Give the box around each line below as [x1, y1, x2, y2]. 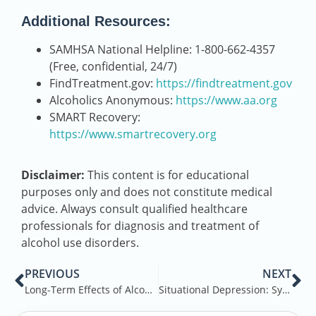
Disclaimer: [21, 167, 85, 183]
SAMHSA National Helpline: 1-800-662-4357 [49, 42, 275, 58]
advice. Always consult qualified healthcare [21, 201, 248, 217]
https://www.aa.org [176, 92, 277, 109]
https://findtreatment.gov [156, 75, 292, 92]
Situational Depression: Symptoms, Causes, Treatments [281, 283, 290, 297]
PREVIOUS [25, 266, 80, 282]
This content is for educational [85, 167, 249, 183]
